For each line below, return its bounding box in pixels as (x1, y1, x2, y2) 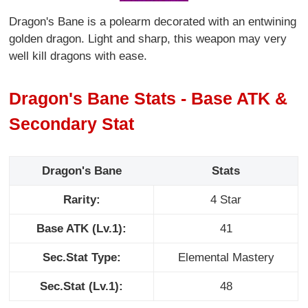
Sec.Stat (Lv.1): (40, 280, 124, 294)
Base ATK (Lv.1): (36, 222, 127, 236)
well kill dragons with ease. (9, 49, 148, 63)
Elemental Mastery (177, 251, 274, 265)
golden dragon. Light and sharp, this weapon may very (9, 32, 287, 46)
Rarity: (63, 193, 100, 207)
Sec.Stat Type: (42, 251, 121, 265)
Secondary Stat (9, 113, 135, 133)
